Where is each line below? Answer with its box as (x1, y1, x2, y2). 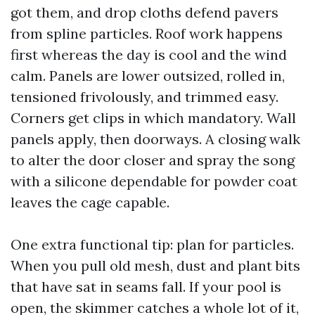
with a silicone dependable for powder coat (11, 172, 297, 190)
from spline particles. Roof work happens (11, 25, 283, 42)
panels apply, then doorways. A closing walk (11, 130, 300, 148)
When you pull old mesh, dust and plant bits (11, 257, 300, 274)
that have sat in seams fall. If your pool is (11, 278, 281, 295)
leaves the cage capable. (11, 193, 169, 211)
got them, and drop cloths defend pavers (11, 4, 278, 21)
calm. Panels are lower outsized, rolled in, (11, 67, 285, 84)
